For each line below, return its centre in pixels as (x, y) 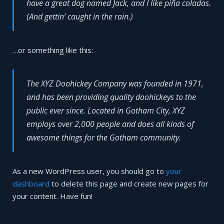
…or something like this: (53, 50)
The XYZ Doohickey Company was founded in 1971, (115, 83)
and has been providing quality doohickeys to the (111, 97)
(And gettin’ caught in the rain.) (80, 16)
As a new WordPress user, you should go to (89, 171)
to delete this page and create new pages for (129, 183)
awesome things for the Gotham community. (104, 137)
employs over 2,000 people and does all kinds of (110, 124)
